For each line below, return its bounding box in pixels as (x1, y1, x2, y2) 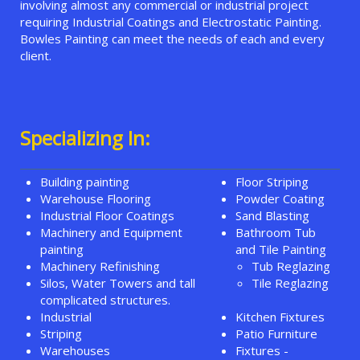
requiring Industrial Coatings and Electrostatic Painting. (20, 14, 321, 31)
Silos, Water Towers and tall (40, 275, 195, 292)
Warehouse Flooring (40, 190, 151, 207)
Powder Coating (235, 190, 325, 207)
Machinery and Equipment (40, 224, 182, 241)
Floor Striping (235, 174, 309, 190)
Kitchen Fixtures (235, 309, 325, 325)
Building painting (40, 174, 129, 190)
